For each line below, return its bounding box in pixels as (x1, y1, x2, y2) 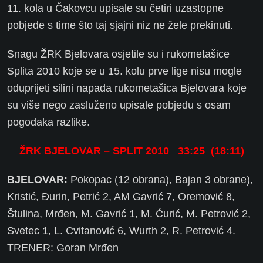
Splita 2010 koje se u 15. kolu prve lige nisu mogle (7, 65, 242, 77)
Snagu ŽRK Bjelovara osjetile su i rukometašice (7, 48, 230, 60)
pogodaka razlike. (7, 116, 90, 129)
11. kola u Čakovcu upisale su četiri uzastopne (7, 2, 224, 15)
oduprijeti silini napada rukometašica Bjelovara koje (7, 82, 247, 95)
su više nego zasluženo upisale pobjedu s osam (7, 99, 231, 112)
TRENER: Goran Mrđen (7, 242, 119, 254)
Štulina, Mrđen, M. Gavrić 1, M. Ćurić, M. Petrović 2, (7, 208, 251, 220)
